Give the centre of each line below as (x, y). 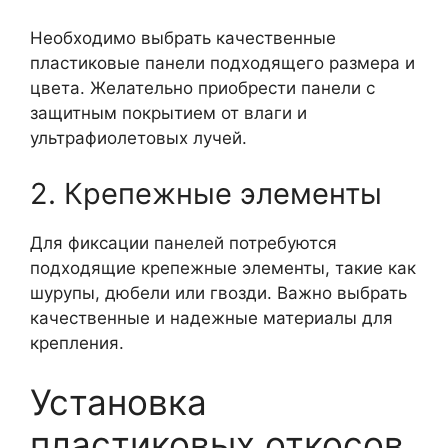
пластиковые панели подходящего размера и (222, 63)
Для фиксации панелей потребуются (183, 242)
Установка (118, 402)
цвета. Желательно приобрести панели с (202, 88)
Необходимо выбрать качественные (183, 38)
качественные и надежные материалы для (211, 317)
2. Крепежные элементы (206, 193)
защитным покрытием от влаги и (168, 113)
